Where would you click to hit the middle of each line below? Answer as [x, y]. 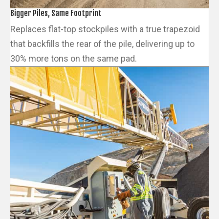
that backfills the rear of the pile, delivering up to [102, 44]
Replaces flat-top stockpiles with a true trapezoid [105, 29]
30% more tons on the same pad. [74, 58]
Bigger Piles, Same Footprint [56, 13]
